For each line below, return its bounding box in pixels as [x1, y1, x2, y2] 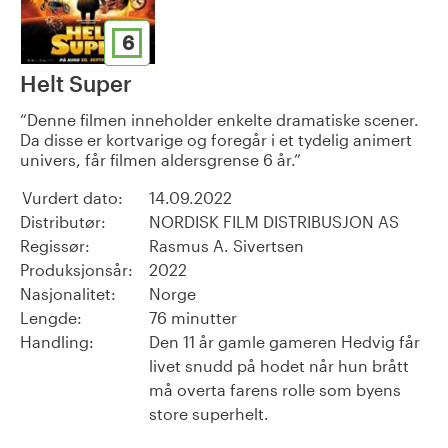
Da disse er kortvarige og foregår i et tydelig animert [20, 129, 412, 149]
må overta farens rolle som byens [149, 379, 401, 399]
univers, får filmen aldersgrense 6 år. [20, 149, 294, 169]
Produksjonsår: [20, 259, 133, 279]
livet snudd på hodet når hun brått [149, 355, 409, 375]
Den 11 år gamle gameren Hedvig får [149, 331, 420, 351]
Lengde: [20, 307, 82, 327]
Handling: [20, 331, 94, 351]
